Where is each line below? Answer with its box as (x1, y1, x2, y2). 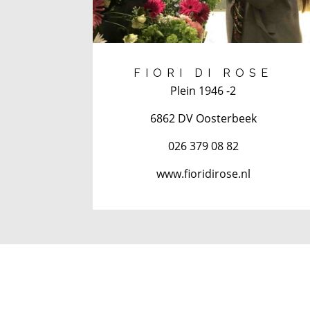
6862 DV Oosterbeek (149, 110, 257, 126)
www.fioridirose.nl (156, 165, 250, 181)
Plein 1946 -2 (170, 82, 237, 98)
